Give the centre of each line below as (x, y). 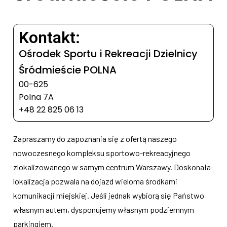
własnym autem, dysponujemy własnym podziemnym (104, 210)
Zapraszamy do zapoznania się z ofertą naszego (95, 139)
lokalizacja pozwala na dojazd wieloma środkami (95, 181)
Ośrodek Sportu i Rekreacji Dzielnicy (108, 54)
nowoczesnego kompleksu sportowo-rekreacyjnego (102, 153)
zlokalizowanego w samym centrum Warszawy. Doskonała (112, 167)
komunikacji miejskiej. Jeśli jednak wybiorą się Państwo (109, 195)
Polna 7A (36, 97)
